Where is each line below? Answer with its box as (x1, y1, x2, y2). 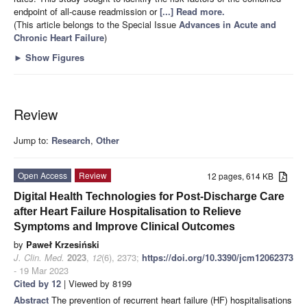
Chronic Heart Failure (14, 30, 104, 44)
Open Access (18, 169, 67, 181)
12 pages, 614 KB (207, 169, 280, 182)
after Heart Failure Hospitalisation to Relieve (14, 205, 241, 217)
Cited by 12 (14, 276, 61, 290)
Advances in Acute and (179, 17, 276, 31)
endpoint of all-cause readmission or (14, 4, 160, 18)
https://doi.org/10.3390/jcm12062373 (142, 250, 293, 264)
